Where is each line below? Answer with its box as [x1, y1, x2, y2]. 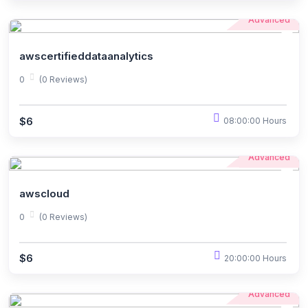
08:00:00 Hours [223, 115, 287, 126]
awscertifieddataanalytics [19, 49, 153, 63]
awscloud [19, 186, 69, 200]
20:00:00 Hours [224, 252, 287, 263]
